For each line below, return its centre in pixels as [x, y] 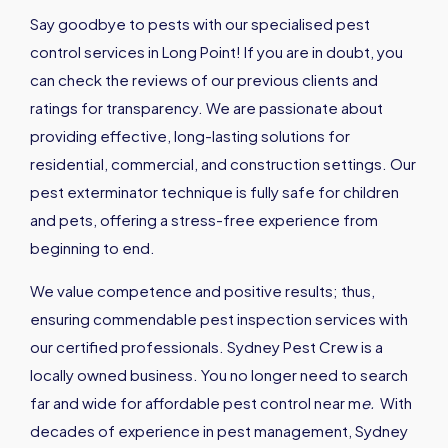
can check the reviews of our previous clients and [204, 80]
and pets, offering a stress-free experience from [204, 220]
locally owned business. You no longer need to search [219, 375]
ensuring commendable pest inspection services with [219, 319]
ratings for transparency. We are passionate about [206, 108]
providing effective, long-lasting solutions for [190, 136]
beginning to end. [92, 248]
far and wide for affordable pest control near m [195, 403]
